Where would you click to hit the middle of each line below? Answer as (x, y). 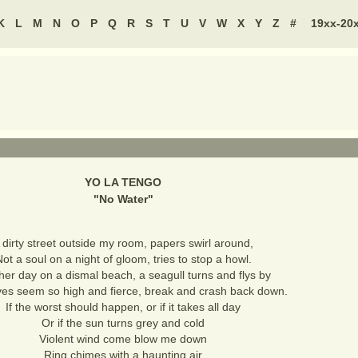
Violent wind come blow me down (123, 339)
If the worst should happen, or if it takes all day (123, 307)
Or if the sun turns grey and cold (123, 323)
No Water (123, 199)
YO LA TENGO (123, 182)
